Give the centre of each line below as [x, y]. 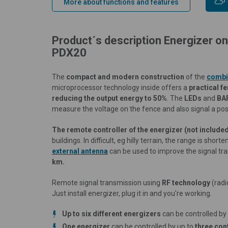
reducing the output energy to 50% [109, 98]
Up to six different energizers [111, 213]
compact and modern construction [125, 77]
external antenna [80, 151]
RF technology [186, 182]
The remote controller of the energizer [118, 130]
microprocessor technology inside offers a [120, 87]
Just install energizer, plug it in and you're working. [132, 193]
